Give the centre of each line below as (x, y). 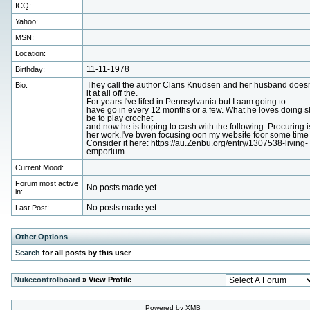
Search (27, 253)
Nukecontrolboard (47, 280)
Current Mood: (39, 167)
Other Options (41, 237)
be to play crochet (119, 118)
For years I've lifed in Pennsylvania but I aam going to (186, 102)
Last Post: (32, 208)
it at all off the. (112, 93)
